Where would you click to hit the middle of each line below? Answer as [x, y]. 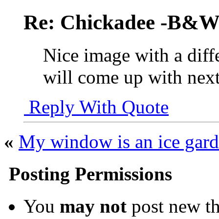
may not [93, 206]
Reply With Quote [96, 107]
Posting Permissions [88, 174]
